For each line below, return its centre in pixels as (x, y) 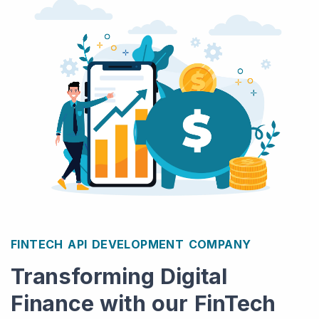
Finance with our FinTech (143, 303)
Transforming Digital (119, 276)
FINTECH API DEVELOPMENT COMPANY (131, 244)
